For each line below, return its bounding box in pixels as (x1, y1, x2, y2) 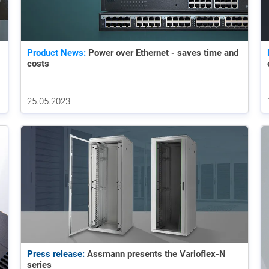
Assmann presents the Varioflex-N (85, 249, 226, 260)
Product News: (27, 47, 86, 59)
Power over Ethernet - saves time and (86, 47, 238, 59)
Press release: (27, 249, 85, 260)
